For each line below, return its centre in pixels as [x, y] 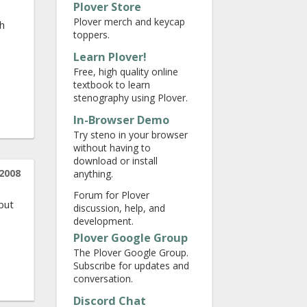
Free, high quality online [126, 72]
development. [103, 221]
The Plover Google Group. [131, 253]
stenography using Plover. [131, 98]
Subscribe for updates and [131, 266]
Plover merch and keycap [129, 22]
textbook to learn [112, 85]
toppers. [91, 35]
